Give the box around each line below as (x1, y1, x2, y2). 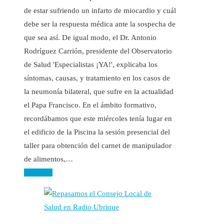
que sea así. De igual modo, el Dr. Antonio (24, 33, 156, 41)
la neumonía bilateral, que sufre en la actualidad (24, 87, 173, 95)
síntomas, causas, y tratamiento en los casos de (24, 73, 170, 82)
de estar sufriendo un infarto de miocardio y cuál (24, 6, 176, 14)
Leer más (24, 168, 52, 176)
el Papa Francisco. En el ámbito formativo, (24, 100, 156, 109)
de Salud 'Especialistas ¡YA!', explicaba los (24, 60, 157, 68)
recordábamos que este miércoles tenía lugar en (24, 114, 172, 122)
